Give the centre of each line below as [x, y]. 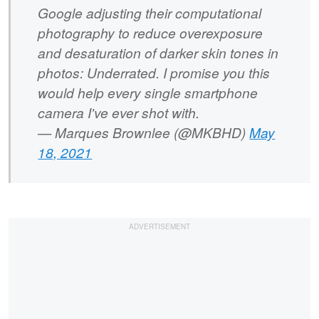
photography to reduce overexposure [151, 33]
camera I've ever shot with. [119, 113]
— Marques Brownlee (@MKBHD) [144, 132]
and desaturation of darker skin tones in [158, 53]
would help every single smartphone [148, 93]
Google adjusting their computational [150, 13]
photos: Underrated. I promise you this [154, 73]
